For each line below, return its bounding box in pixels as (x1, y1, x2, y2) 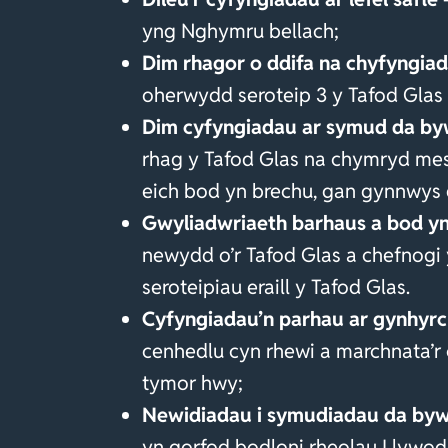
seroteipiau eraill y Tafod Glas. (142, 273, 410, 300)
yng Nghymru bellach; (142, 17, 339, 44)
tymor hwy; (142, 369, 243, 396)
